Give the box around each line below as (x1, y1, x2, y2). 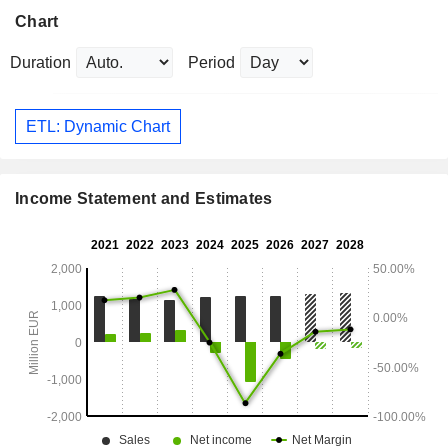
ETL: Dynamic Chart (26, 117, 170, 135)
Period (188, 54, 235, 72)
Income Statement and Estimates (15, 190, 273, 208)
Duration (10, 54, 71, 72)
